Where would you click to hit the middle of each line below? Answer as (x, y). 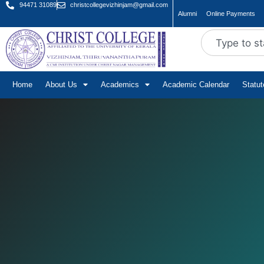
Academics (120, 84)
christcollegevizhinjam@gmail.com (119, 5)
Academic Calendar (196, 84)
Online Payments (231, 14)
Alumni (187, 14)
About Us (61, 84)
